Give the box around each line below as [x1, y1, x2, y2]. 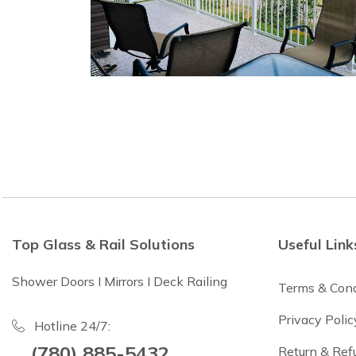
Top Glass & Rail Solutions [12, 234, 195, 253]
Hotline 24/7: [34, 317, 110, 334]
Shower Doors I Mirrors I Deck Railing [12, 273, 227, 289]
